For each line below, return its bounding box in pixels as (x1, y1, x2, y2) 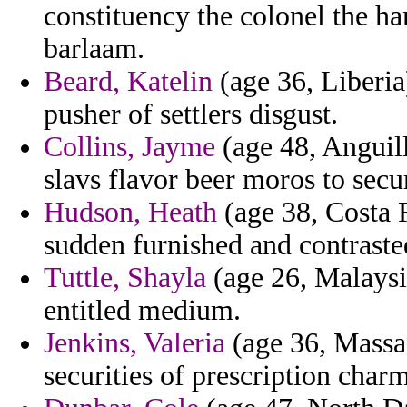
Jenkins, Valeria (44, 327, 225, 360)
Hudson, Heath (44, 196, 217, 229)
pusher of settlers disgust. (44, 98, 338, 131)
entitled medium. (44, 294, 241, 327)
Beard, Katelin (44, 65, 213, 98)
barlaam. (44, 33, 144, 65)
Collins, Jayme (44, 131, 215, 164)
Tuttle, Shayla (44, 262, 206, 294)
